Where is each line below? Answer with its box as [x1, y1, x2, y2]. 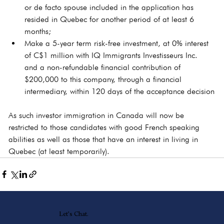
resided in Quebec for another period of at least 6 [24, 14, 197, 24]
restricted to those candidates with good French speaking [8, 122, 202, 132]
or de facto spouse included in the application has [24, 2, 196, 12]
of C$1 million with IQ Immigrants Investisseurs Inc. [24, 50, 200, 60]
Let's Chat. [58, 211, 88, 218]
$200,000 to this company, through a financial [24, 74, 184, 84]
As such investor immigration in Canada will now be [8, 110, 187, 120]
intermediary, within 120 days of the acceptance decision [24, 86, 215, 96]
